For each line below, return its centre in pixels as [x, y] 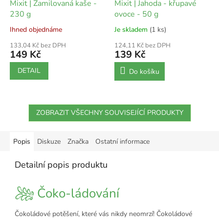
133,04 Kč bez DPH [38, 45]
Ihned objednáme [36, 30]
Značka [78, 142]
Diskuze [49, 142]
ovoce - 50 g [136, 14]
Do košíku [144, 72]
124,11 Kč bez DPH [142, 45]
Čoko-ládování [77, 194]
